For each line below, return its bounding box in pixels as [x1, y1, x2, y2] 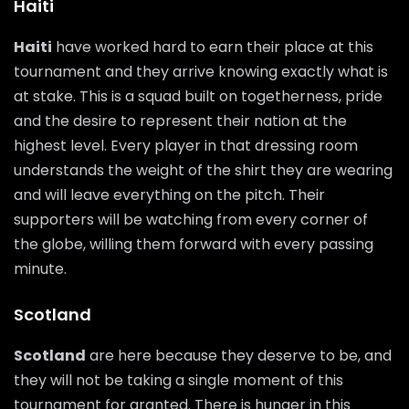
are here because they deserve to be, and [86, 344, 392, 366]
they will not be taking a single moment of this [14, 369, 343, 391]
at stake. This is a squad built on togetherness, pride [14, 85, 383, 107]
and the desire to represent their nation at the [14, 110, 347, 131]
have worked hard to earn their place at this [52, 36, 373, 58]
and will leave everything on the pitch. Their [14, 184, 325, 205]
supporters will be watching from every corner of [14, 208, 368, 230]
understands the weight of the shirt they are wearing [14, 159, 393, 181]
